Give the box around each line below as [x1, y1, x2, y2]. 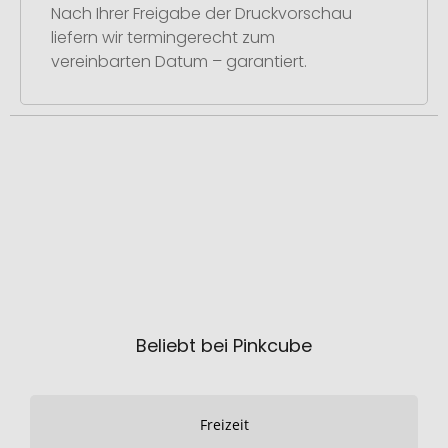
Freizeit [199, 415, 249, 434]
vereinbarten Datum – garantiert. [51, 49, 307, 73]
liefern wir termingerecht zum [51, 25, 275, 49]
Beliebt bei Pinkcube [136, 333, 312, 358]
